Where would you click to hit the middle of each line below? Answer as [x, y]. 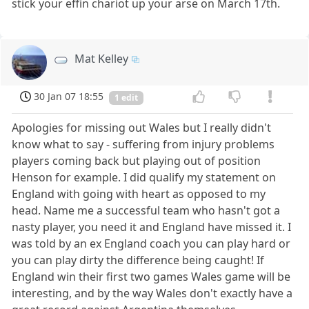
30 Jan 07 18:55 [69, 97]
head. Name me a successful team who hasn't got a [146, 210]
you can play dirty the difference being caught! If [138, 260]
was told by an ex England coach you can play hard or [151, 243]
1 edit [126, 97]
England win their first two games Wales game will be [151, 276]
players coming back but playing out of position [137, 160]
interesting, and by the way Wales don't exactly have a [152, 293]
